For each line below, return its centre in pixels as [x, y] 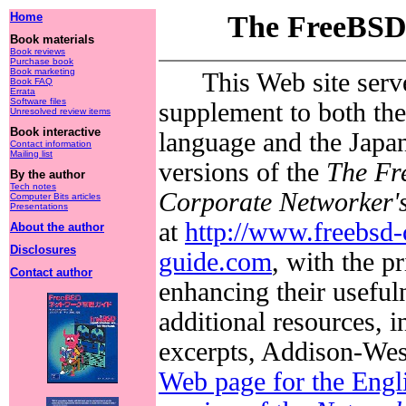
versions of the [242, 173]
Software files [38, 101]
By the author [48, 174]
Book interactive [55, 132]
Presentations [39, 206]
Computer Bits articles [55, 196]
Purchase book [42, 61]
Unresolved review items [60, 111]
